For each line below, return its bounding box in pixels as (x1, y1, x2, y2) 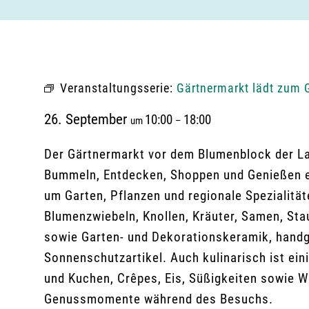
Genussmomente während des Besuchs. (44, 291, 273, 307)
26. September (44, 111, 130, 128)
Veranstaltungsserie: (60, 81, 177, 95)
